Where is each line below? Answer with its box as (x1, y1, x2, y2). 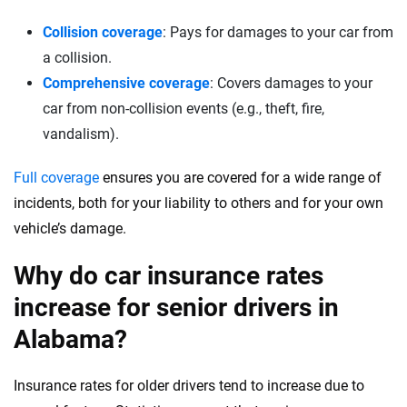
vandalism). (43, 125, 119, 143)
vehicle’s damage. (14, 220, 126, 237)
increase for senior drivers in (14, 293, 339, 323)
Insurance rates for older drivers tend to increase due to (14, 377, 364, 394)
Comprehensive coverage (43, 74, 210, 92)
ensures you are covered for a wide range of (99, 169, 382, 186)
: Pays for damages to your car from (163, 24, 393, 41)
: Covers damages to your (210, 74, 372, 92)
